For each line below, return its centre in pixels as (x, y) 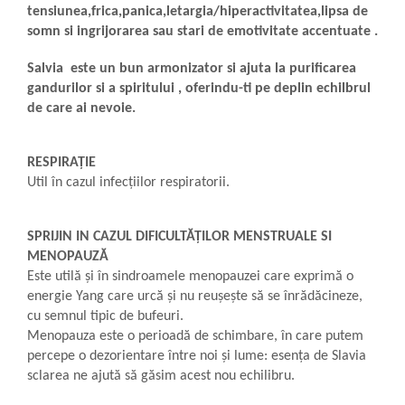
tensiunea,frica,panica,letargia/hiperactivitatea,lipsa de (198, 11)
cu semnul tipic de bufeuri (104, 316)
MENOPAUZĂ (68, 256)
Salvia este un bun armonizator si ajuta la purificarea (192, 68)
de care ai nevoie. (81, 108)
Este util (51, 276)
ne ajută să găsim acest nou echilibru (182, 376)
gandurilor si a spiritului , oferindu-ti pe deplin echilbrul (199, 88)
